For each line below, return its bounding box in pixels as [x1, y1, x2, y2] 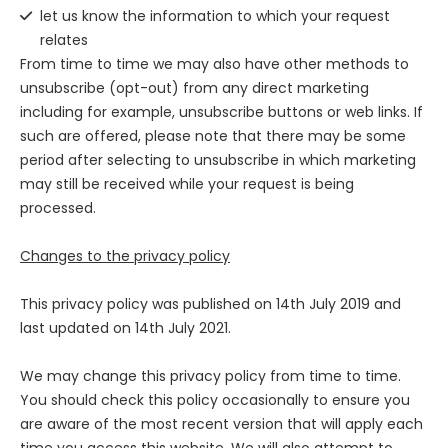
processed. [20, 198, 96, 219]
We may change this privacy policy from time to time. [20, 366, 401, 387]
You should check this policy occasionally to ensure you [20, 390, 410, 411]
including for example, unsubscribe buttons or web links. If [20, 102, 423, 123]
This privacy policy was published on [20, 294, 276, 315]
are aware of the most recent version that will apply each [20, 414, 423, 435]
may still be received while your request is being [20, 174, 354, 195]
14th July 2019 [276, 294, 370, 315]
